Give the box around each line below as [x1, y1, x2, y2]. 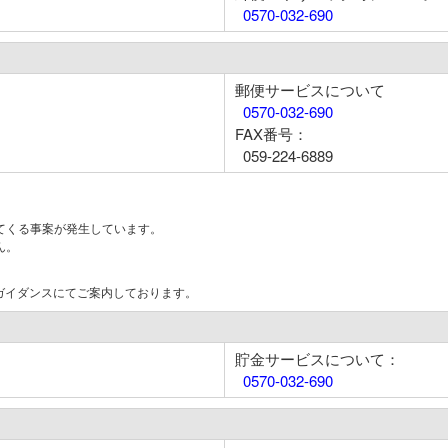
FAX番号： [235, 123, 308, 144]
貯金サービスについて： [235, 348, 400, 369]
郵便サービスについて [235, 79, 385, 100]
